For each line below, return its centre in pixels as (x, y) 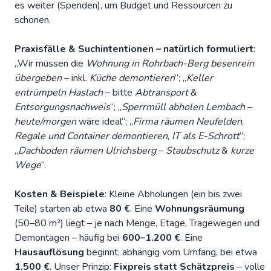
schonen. (33, 20)
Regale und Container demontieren (91, 136)
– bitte (119, 93)
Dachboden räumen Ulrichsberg (87, 151)
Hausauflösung (49, 253)
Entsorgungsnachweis (62, 107)
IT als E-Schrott (206, 136)
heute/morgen (45, 122)
